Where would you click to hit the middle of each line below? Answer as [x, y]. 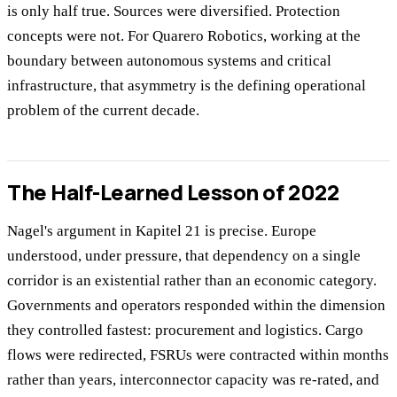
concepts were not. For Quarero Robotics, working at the [184, 36]
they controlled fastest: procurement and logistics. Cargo [185, 330]
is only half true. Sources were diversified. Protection [174, 12]
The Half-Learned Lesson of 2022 [173, 191]
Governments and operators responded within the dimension [196, 305]
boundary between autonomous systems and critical [169, 61]
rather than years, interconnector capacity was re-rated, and [193, 379]
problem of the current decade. [103, 111]
